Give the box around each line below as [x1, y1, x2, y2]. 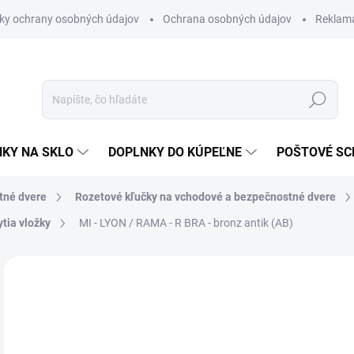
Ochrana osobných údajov [163, 13, 292, 25]
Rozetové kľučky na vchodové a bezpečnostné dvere [75, 190, 336, 203]
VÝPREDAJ [10, 304, 55, 314]
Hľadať [300, 93, 335, 107]
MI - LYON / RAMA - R [79, 217, 184, 229]
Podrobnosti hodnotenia [185, 269, 304, 282]
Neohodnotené [87, 268, 168, 284]
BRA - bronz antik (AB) [184, 217, 293, 229]
